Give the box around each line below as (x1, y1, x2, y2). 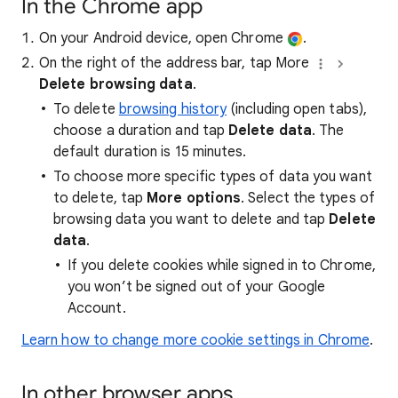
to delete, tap (53, 189, 147, 208)
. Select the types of (241, 189, 375, 208)
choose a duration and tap (53, 122, 229, 140)
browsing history (118, 100, 227, 119)
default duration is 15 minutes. (53, 143, 247, 162)
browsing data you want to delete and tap (53, 211, 330, 229)
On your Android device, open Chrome (39, 29, 287, 48)
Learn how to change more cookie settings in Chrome (21, 331, 370, 350)
